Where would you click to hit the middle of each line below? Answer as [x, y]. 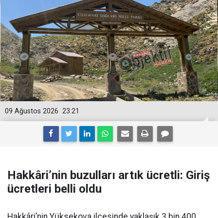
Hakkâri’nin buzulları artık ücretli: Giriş [109, 175]
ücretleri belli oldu [54, 189]
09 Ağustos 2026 [32, 111]
